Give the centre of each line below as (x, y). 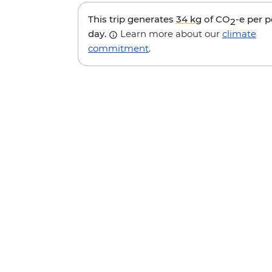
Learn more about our (170, 34)
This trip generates (132, 19)
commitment (118, 49)
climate (239, 34)
